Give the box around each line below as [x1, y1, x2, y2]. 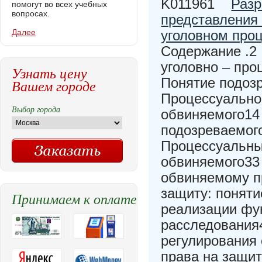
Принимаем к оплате [12, 189, 137, 208]
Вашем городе [12, 76, 96, 95]
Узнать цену [12, 63, 87, 82]
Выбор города [12, 104, 60, 115]
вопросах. [12, 9, 50, 18]
